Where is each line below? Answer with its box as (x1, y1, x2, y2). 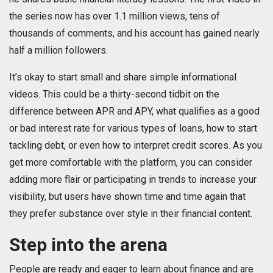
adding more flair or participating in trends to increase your (9, 174, 257, 186)
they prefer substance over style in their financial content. (9, 208, 252, 220)
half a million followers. (9, 44, 108, 57)
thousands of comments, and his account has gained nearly (9, 27, 260, 40)
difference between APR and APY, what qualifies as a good (9, 105, 260, 118)
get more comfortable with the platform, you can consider (9, 157, 252, 169)
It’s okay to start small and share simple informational (9, 71, 236, 83)
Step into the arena (9, 234, 168, 256)
